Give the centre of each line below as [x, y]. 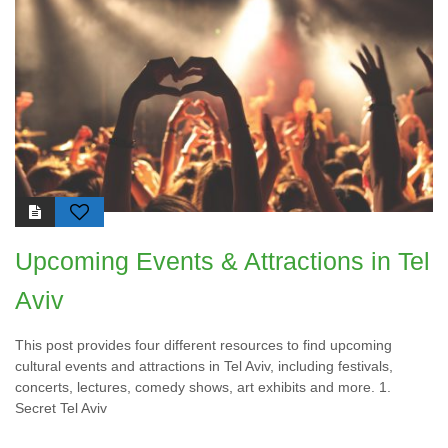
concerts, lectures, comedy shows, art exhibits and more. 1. [203, 387]
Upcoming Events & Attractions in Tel [222, 261]
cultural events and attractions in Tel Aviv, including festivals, [204, 366]
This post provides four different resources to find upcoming [203, 345]
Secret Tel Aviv [61, 408]
